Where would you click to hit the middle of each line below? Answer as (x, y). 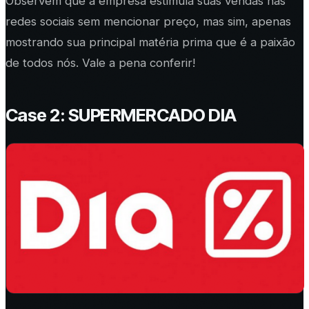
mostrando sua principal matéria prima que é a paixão (150, 42)
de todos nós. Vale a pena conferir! (100, 63)
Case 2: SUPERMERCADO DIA (121, 115)
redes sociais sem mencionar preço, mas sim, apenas (148, 22)
